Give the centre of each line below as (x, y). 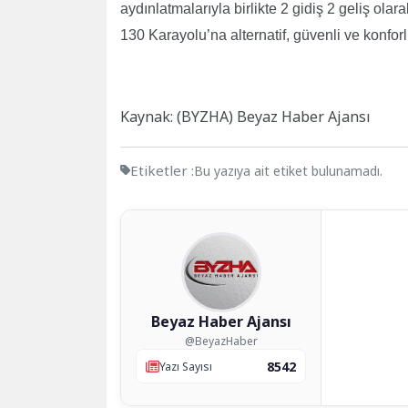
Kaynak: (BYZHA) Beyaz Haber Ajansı (245, 117)
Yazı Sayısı (186, 366)
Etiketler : (162, 171)
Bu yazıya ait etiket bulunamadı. (288, 171)
